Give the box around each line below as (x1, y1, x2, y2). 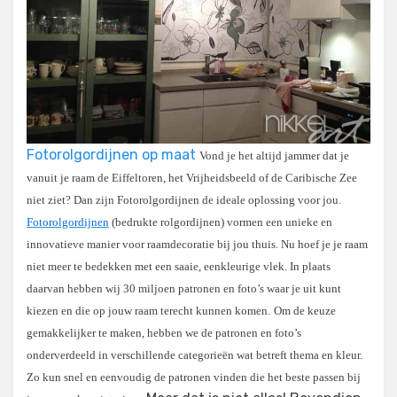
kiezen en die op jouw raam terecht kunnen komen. (27, 304, 270, 318)
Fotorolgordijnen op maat (27, 146, 196, 164)
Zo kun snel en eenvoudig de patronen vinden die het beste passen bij (27, 370, 361, 385)
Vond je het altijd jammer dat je (199, 149, 349, 163)
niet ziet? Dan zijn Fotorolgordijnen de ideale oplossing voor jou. (27, 193, 341, 207)
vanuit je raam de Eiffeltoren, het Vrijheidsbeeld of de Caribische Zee (27, 171, 357, 185)
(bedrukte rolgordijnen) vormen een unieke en (109, 215, 332, 230)
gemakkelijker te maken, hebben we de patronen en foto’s (27, 326, 301, 340)
